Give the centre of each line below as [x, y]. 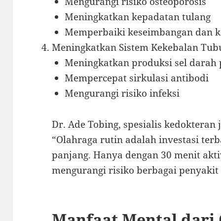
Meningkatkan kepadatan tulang [137, 17]
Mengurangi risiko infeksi [122, 93]
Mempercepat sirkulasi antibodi [136, 78]
